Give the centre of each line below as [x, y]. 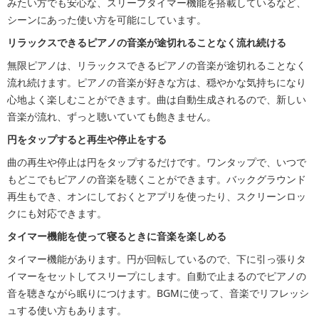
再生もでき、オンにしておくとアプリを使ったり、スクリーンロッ [157, 197]
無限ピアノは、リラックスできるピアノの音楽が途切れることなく [157, 66]
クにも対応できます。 [57, 214]
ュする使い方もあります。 [67, 310]
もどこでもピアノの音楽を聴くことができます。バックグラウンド [157, 179]
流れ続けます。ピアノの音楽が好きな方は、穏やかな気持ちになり [157, 83]
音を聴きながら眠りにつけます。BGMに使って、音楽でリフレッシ [158, 293]
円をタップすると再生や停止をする [87, 140]
